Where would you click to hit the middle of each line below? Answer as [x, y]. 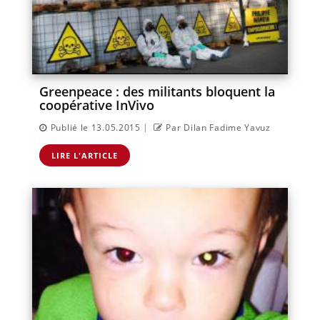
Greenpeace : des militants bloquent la [157, 91]
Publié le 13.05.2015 [95, 127]
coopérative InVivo [97, 105]
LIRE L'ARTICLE [85, 155]
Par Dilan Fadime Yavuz [218, 127]
